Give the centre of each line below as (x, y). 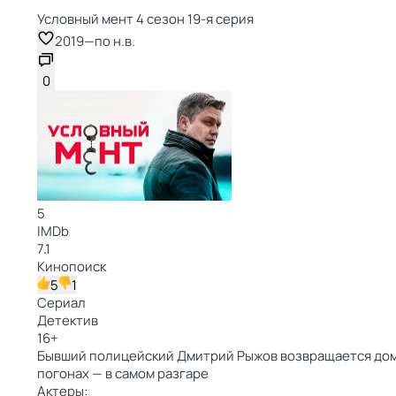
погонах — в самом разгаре (123, 373)
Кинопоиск (72, 267)
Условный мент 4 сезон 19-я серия (145, 19)
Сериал (61, 303)
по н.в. (115, 41)
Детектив (68, 320)
